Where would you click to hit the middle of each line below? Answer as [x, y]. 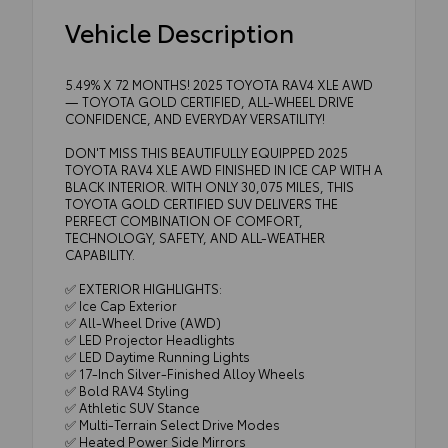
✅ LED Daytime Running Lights [157, 355]
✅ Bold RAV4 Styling [127, 389]
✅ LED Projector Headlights [150, 338]
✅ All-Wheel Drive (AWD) [143, 321]
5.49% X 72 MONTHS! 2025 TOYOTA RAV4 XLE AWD [219, 83]
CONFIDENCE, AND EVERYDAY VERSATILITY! [195, 117]
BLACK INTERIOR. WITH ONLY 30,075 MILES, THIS [209, 185]
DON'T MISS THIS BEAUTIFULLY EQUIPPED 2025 [206, 151]
